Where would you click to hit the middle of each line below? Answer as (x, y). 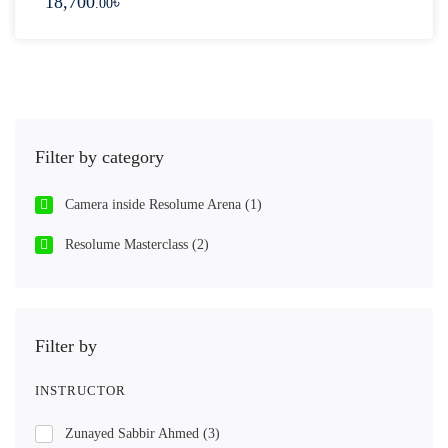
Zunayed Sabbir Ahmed (134, 433)
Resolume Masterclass (128, 244)
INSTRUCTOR (80, 390)
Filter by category (99, 157)
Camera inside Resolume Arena (155, 204)
